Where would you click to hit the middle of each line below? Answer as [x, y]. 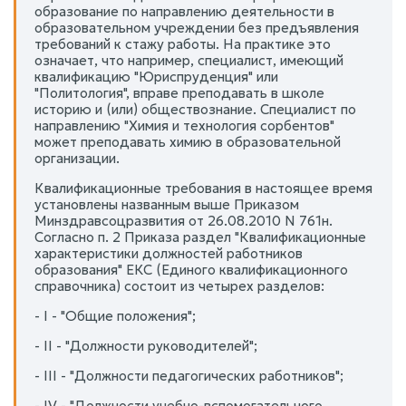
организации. [77, 158]
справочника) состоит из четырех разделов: [179, 285]
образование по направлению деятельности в [184, 11]
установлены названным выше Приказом [167, 204]
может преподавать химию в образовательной [188, 141]
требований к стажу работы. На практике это [183, 43]
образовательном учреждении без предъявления [197, 27]
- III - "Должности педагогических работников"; [189, 375]
